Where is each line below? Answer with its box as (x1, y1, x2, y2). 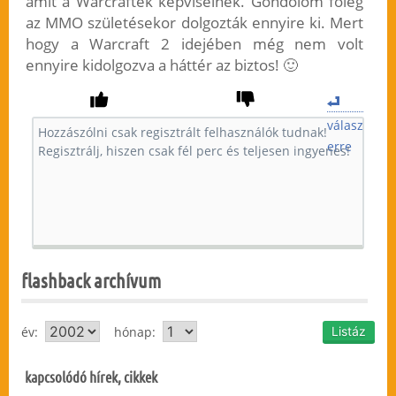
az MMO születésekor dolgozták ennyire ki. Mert (25, 12, 364, 34)
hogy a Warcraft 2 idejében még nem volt (25, 34, 364, 55)
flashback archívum (21, 269, 162, 293)
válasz (327, 117, 364, 134)
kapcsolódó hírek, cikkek (25, 368, 158, 386)
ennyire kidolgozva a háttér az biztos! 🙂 (25, 55, 298, 76)
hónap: (100, 324, 164, 341)
